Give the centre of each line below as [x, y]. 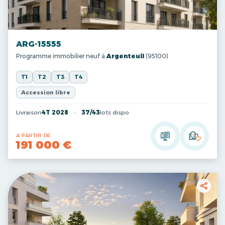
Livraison [29, 113]
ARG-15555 [39, 44]
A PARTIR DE [33, 135]
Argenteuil [125, 56]
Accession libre [46, 92]
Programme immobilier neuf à [61, 56]
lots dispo [115, 113]
